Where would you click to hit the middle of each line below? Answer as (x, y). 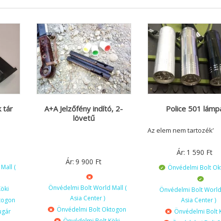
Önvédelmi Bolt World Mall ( (87, 188)
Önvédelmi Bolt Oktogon (91, 210)
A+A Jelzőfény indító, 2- (84, 109)
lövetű (84, 118)
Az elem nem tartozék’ (180, 130)
